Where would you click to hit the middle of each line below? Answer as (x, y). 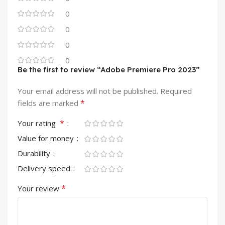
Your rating (39, 123)
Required (176, 91)
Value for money (47, 138)
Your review (39, 188)
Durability (35, 153)
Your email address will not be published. (88, 91)
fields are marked (49, 103)
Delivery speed (45, 168)
